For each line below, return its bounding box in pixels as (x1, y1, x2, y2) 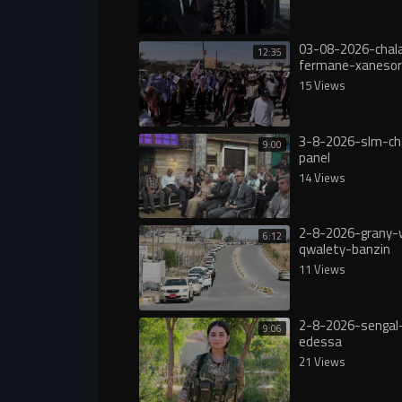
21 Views (299, 350, 345, 372)
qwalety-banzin (299, 236, 390, 262)
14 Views (299, 166, 345, 188)
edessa (299, 328, 342, 354)
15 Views (299, 74, 345, 96)
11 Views (299, 258, 345, 280)
